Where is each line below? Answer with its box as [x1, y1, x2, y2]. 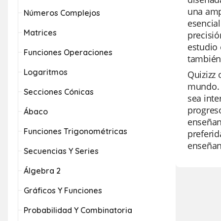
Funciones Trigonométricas [24, 126, 127, 136]
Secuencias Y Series [24, 146, 99, 156]
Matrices [24, 28, 57, 37]
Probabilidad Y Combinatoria [24, 205, 132, 215]
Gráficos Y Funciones [24, 185, 102, 195]
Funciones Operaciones [24, 47, 112, 57]
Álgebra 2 [24, 166, 61, 176]
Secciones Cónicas [24, 87, 94, 97]
